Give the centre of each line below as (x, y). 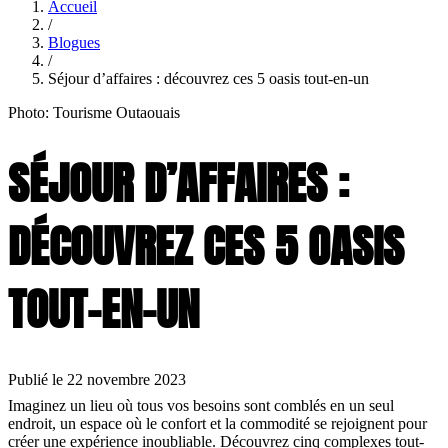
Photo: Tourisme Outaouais (94, 112)
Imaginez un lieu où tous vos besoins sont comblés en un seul (201, 406)
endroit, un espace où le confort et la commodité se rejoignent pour (217, 424)
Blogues (74, 42)
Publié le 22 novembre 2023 (97, 380)
